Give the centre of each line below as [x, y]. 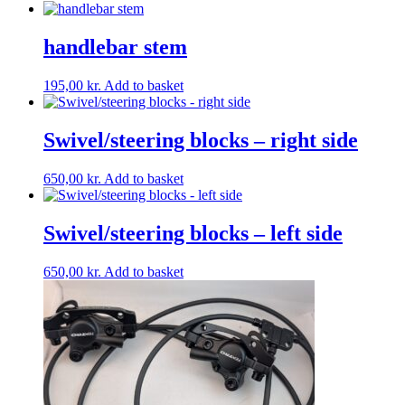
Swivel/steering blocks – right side [201, 140]
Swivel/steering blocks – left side [193, 233]
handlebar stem [115, 47]
